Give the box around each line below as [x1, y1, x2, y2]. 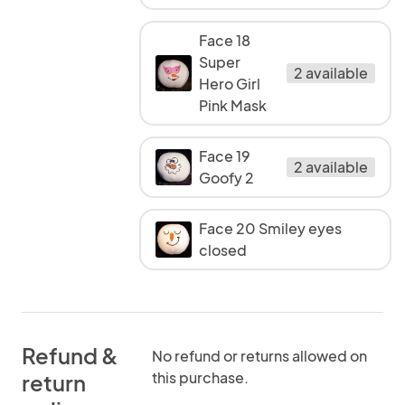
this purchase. [152, 368, 249, 387]
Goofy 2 [199, 168, 254, 187]
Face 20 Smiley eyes [199, 219, 342, 238]
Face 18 [199, 31, 250, 50]
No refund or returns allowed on [152, 346, 367, 365]
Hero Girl [199, 74, 260, 93]
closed [199, 240, 247, 259]
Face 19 [199, 146, 250, 165]
